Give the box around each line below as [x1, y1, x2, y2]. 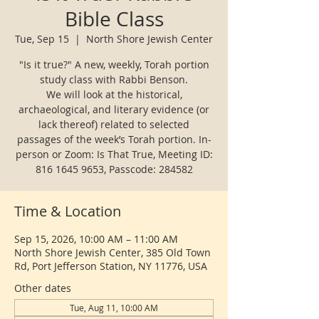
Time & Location [14, 202, 121, 221]
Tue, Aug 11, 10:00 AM [70, 302, 158, 313]
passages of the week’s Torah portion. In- [16, 132, 211, 146]
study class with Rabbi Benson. [40, 73, 188, 86]
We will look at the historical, [46, 88, 182, 101]
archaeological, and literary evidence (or [19, 103, 209, 116]
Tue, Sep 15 [15, 32, 69, 46]
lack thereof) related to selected [38, 117, 189, 131]
